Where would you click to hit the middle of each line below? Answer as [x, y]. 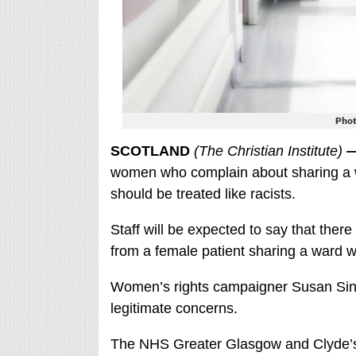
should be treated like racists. [203, 193]
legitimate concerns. [174, 308]
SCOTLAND [150, 151]
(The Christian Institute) [266, 151]
